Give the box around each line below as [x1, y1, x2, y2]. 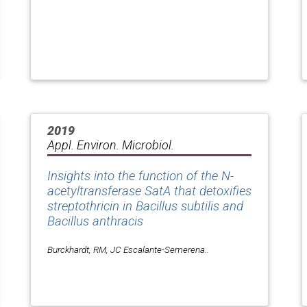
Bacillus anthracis [47, 214, 143, 230]
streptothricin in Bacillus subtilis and [47, 199, 243, 214]
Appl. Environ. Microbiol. [47, 138, 174, 153]
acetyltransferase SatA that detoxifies [47, 184, 251, 199]
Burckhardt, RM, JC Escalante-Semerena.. [47, 244, 209, 256]
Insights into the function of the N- [47, 169, 234, 184]
